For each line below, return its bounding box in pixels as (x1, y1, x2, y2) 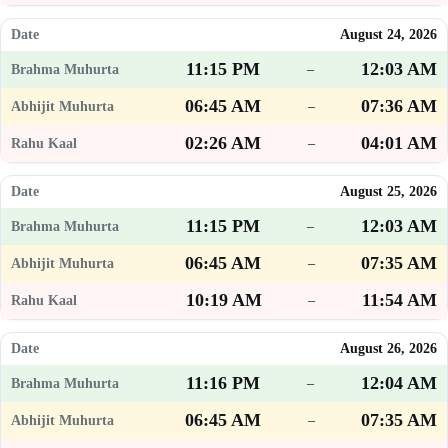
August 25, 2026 (340, 184, 437, 200)
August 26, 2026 (340, 341, 437, 357)
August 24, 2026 (340, 27, 437, 43)
